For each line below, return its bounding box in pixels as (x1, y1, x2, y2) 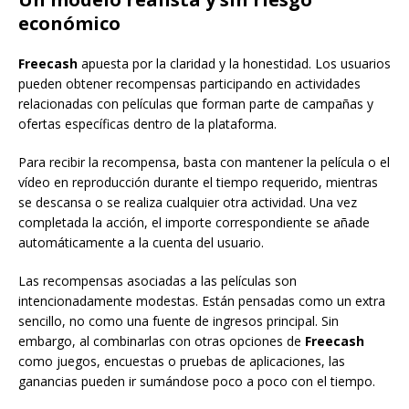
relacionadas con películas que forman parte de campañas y (18, 95, 373, 112)
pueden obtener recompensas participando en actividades (18, 75, 361, 92)
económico (18, 11, 121, 36)
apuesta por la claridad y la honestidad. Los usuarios (81, 55, 391, 72)
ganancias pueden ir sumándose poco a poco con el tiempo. (18, 372, 375, 390)
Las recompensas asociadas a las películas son (18, 272, 297, 289)
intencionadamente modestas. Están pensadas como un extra (18, 292, 385, 309)
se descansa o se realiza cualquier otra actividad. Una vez (18, 194, 357, 211)
